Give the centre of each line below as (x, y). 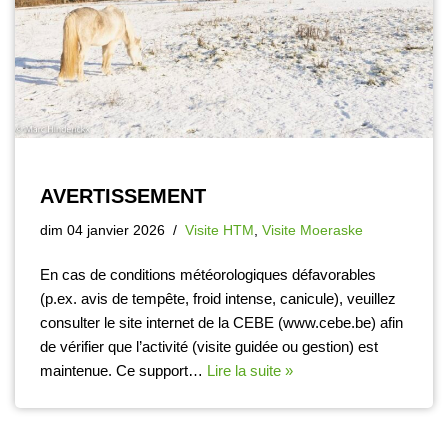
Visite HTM (219, 230)
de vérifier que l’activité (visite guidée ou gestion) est (209, 346)
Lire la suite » (250, 370)
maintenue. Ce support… (123, 370)
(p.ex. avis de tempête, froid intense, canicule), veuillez (218, 298)
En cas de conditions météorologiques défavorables (208, 274)
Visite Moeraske (312, 230)
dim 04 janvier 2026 (102, 230)
